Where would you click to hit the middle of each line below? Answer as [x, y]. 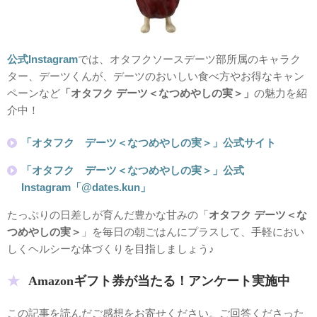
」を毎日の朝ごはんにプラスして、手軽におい [193, 232]
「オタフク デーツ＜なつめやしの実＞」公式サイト [149, 143]
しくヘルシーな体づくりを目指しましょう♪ [111, 249]
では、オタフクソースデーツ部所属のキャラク [189, 59]
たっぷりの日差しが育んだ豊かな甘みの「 [108, 215]
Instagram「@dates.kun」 [86, 188]
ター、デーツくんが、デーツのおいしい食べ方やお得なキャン [156, 76]
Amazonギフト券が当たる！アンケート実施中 [159, 281]
